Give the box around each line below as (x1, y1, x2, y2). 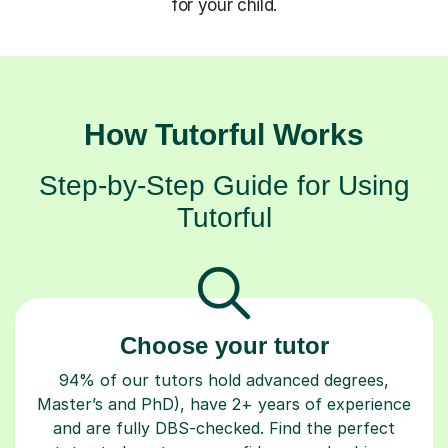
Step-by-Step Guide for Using (38, 169, 410, 201)
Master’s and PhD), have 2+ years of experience (37, 393, 411, 414)
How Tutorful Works (84, 117, 364, 151)
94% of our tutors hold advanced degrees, (59, 369, 389, 390)
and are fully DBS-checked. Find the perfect (53, 417, 395, 438)
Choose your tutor (119, 331, 329, 359)
